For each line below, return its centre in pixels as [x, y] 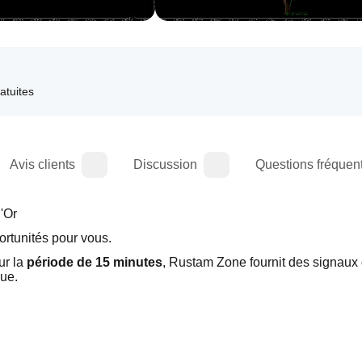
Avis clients [42, 164]
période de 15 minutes [95, 262]
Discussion [165, 164]
